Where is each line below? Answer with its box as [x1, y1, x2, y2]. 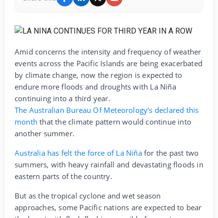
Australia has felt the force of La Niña [15, 147, 144, 158]
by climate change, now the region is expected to [15, 70, 182, 80]
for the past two [144, 147, 199, 158]
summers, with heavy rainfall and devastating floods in [15, 159, 203, 169]
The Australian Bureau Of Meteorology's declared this [15, 105, 199, 115]
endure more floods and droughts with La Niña [15, 81, 176, 91]
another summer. [15, 128, 74, 138]
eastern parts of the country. [15, 171, 112, 181]
